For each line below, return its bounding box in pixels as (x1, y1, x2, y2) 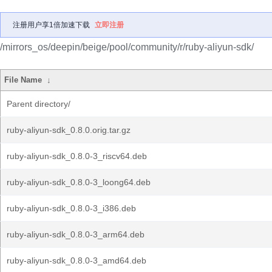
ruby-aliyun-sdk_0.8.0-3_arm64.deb (7, 229, 144, 239)
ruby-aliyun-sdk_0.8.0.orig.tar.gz (7, 125, 131, 135)
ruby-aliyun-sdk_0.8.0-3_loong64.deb (7, 177, 151, 187)
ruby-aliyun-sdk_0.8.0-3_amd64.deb (7, 256, 146, 265)
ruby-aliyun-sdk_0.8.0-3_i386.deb (7, 203, 136, 213)
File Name (4, 75, 42, 84)
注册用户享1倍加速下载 (13, 21, 90, 29)
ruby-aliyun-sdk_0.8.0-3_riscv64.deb (7, 151, 147, 161)
